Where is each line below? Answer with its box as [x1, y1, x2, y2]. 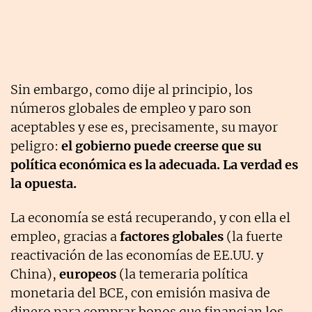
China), [10, 265, 59, 282]
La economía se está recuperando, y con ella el [10, 209, 290, 226]
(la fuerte [224, 228, 283, 244]
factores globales [120, 228, 224, 244]
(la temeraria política [116, 265, 248, 282]
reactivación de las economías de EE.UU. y [10, 247, 263, 263]
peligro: [10, 137, 61, 154]
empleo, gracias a [10, 228, 120, 244]
